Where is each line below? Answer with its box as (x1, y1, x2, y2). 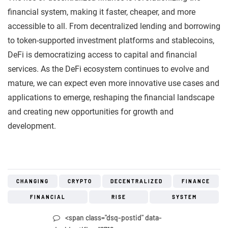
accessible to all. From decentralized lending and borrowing (8, 21, 220, 31)
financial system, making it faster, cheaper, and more (8, 7, 195, 17)
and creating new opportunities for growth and (8, 106, 174, 117)
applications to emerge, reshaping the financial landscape (8, 92, 214, 102)
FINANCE (182, 178, 211, 184)
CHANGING (16, 178, 49, 184)
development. (8, 121, 56, 131)
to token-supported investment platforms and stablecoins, (8, 35, 214, 45)
